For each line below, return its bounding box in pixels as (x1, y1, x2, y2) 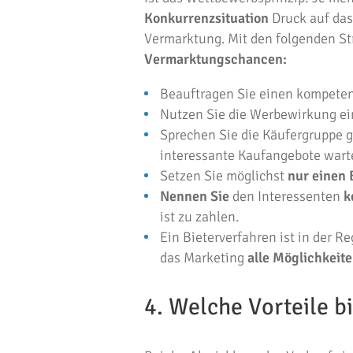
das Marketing (160, 249, 247, 266)
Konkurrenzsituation (144, 9, 269, 27)
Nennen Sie (160, 188, 229, 205)
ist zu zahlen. (160, 208, 239, 225)
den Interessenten (229, 188, 344, 205)
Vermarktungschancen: (144, 50, 287, 68)
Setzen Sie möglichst (160, 167, 288, 184)
